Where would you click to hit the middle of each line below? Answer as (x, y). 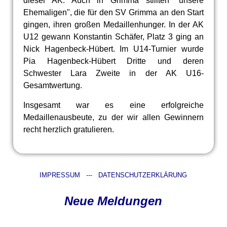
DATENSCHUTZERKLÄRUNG (143, 175)
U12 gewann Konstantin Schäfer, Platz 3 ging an (113, 37)
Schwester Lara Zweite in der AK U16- (113, 73)
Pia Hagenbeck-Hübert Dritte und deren (113, 61)
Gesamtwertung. (52, 86)
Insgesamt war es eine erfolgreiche (113, 105)
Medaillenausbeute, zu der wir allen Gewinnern (113, 118)
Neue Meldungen (113, 201)
